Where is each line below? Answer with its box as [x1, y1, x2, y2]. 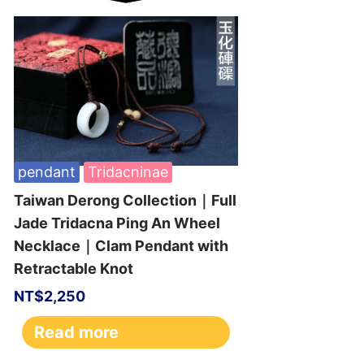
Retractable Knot [13, 260, 133, 278]
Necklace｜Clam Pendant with [13, 237, 228, 255]
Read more [33, 323, 119, 343]
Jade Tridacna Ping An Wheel [13, 214, 220, 232]
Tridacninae [87, 163, 168, 181]
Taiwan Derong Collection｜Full [13, 192, 236, 210]
